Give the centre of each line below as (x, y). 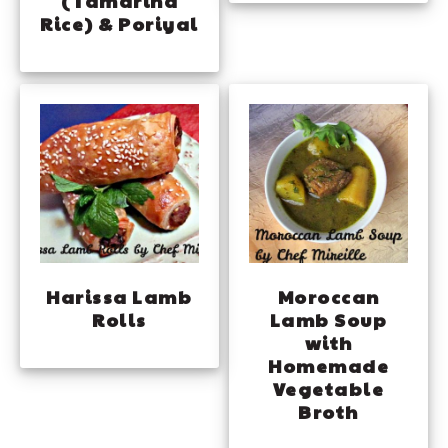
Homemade (329, 365)
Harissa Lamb (119, 296)
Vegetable (328, 388)
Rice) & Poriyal (119, 23)
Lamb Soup (328, 319)
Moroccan (328, 296)
